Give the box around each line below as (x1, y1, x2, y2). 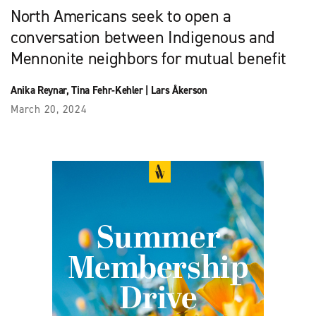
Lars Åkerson (150, 83, 207, 97)
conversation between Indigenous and (11, 25, 276, 49)
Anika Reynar (11, 83, 66, 97)
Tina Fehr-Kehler (71, 83, 143, 97)
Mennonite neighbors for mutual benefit (11, 47, 287, 70)
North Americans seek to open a (11, 4, 231, 28)
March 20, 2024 (11, 102, 87, 116)
